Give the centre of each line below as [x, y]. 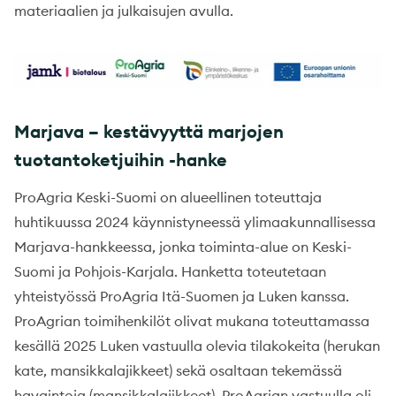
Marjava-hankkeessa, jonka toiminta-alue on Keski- [183, 246]
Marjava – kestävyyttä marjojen [149, 131]
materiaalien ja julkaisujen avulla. [124, 11]
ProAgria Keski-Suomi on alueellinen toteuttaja [168, 197]
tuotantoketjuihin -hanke [121, 159]
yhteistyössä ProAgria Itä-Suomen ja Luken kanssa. [182, 296]
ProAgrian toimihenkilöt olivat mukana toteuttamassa [192, 320]
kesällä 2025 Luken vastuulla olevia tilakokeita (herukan [197, 345]
